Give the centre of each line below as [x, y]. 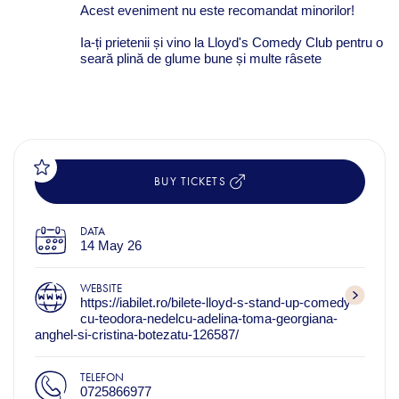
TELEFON [102, 377]
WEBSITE [101, 288]
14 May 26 [110, 245]
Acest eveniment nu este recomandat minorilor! [217, 10]
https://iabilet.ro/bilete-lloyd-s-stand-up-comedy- [217, 302]
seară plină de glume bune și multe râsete [200, 58]
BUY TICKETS [192, 182]
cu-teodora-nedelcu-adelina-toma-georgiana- [208, 318]
